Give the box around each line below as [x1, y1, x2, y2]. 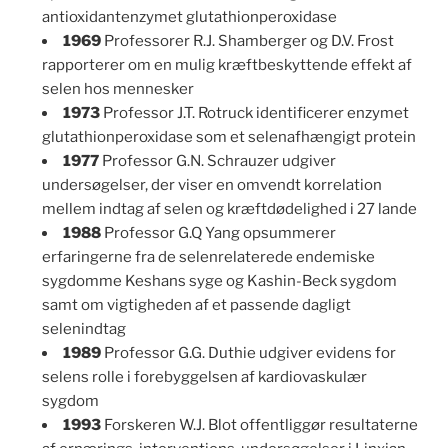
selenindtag [42, 320, 126, 339]
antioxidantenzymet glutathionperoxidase [42, 8, 337, 27]
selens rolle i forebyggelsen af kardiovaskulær [42, 368, 367, 387]
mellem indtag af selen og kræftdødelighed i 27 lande [42, 200, 417, 219]
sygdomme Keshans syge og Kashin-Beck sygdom [42, 272, 397, 291]
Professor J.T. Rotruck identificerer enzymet [100, 104, 409, 123]
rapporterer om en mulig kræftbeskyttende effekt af [42, 56, 412, 75]
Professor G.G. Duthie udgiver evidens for [101, 344, 396, 363]
